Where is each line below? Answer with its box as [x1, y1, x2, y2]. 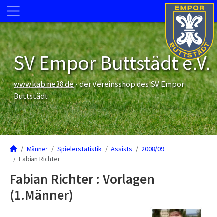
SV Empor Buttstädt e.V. [14, 50, 211, 75]
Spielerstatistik [57, 144, 102, 153]
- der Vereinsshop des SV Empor [74, 78, 184, 89]
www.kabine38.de [14, 78, 74, 89]
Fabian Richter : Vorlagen [10, 170, 155, 187]
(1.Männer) [10, 186, 73, 203]
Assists [111, 144, 132, 153]
